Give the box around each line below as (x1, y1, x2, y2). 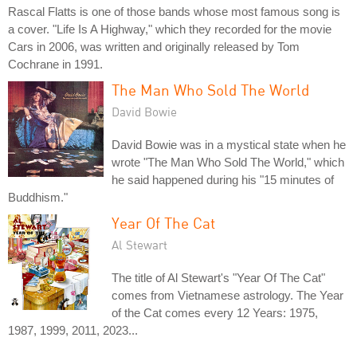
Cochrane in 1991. (8, 57, 103, 71)
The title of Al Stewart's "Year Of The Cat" (112, 270, 325, 284)
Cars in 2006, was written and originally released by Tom (8, 39, 300, 53)
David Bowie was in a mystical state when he (112, 137, 346, 151)
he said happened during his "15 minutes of (112, 172, 334, 186)
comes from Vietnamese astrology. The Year (112, 288, 343, 302)
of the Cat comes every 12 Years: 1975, (112, 305, 318, 320)
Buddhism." (8, 190, 68, 204)
